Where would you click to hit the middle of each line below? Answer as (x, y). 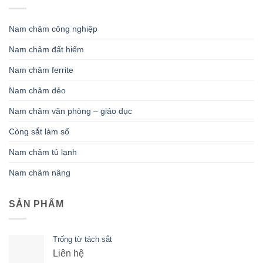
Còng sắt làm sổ (39, 132)
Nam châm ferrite (41, 70)
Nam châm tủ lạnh (43, 152)
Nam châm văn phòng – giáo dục (70, 111)
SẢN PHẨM (36, 204)
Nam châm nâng (40, 173)
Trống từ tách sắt (82, 239)
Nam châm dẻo (37, 91)
